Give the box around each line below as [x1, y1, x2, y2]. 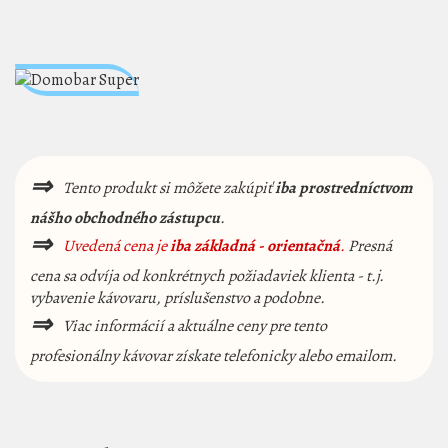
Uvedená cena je [63, 234, 170, 257]
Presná [345, 234, 392, 257]
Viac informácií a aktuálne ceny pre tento [51, 314, 327, 337]
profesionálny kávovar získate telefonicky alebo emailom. [30, 345, 397, 368]
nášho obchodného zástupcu [30, 207, 220, 230]
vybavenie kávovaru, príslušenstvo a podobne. [30, 287, 325, 310]
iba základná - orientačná [170, 234, 340, 257]
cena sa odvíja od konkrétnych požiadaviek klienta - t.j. [30, 265, 384, 288]
